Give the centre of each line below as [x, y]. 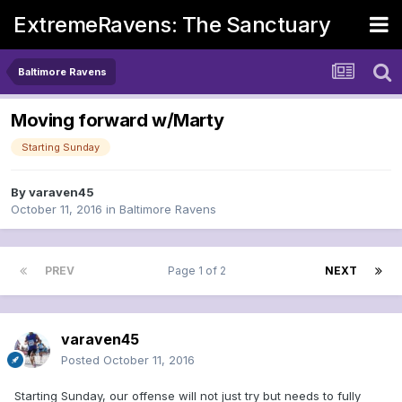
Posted [82, 360]
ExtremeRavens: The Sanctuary [172, 24]
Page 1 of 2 [200, 271]
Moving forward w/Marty [118, 121]
